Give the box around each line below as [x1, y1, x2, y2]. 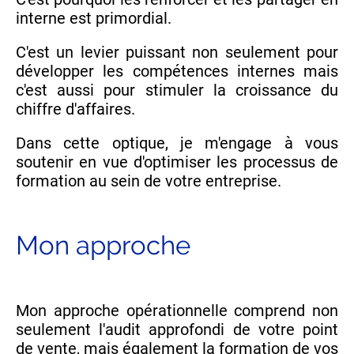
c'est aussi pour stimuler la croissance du [16, 81, 338, 100]
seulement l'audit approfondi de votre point [16, 320, 338, 340]
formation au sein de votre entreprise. [16, 171, 281, 191]
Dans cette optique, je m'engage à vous [16, 134, 338, 153]
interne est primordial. [16, 9, 171, 28]
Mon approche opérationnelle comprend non [16, 301, 338, 321]
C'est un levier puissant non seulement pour [16, 43, 338, 62]
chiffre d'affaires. [16, 100, 135, 119]
